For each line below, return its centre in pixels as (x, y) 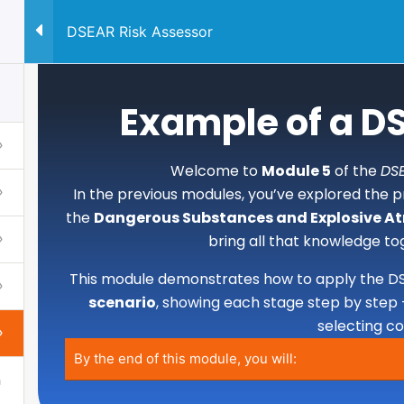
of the (355, 171)
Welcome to (216, 171)
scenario (122, 303)
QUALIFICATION (240, 40)
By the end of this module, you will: (185, 358)
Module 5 (296, 171)
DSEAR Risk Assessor (140, 32)
